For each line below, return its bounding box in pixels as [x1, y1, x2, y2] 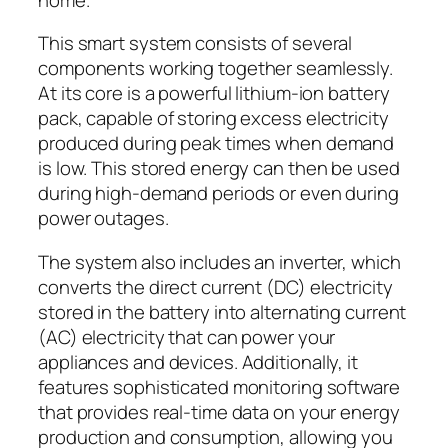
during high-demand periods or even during [38, 180, 399, 207]
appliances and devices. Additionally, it [38, 348, 358, 375]
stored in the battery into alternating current [38, 298, 407, 325]
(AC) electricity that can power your [38, 323, 336, 350]
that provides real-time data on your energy [38, 398, 400, 425]
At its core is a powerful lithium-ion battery [38, 80, 390, 107]
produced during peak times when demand [38, 130, 395, 157]
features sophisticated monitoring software [38, 373, 400, 400]
